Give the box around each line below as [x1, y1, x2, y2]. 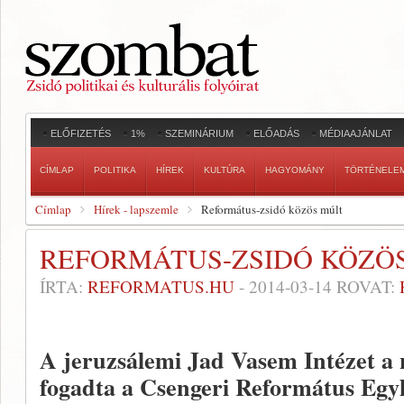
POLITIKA [94, 165, 136, 175]
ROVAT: [332, 275, 399, 298]
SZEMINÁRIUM [165, 128, 234, 139]
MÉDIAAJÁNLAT [319, 128, 392, 139]
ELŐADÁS [253, 128, 299, 139]
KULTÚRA [204, 165, 245, 175]
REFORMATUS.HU [87, 275, 234, 298]
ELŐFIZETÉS [50, 128, 111, 139]
